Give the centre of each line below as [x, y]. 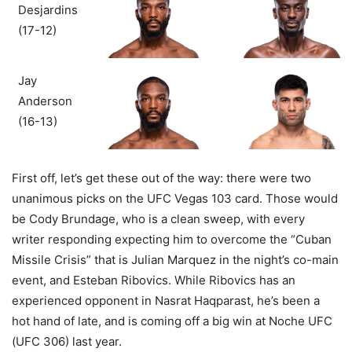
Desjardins [48, 10]
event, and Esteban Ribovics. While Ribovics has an [154, 280]
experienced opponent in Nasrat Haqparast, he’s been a [166, 301]
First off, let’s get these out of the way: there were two [161, 178]
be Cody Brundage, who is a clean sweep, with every [158, 219]
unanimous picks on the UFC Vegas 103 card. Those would [175, 199]
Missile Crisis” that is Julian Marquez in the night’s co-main [175, 260]
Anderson [45, 101]
